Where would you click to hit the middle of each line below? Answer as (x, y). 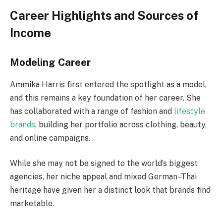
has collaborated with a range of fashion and (92, 111)
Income (30, 32)
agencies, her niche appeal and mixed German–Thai (103, 177)
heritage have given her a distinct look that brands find (110, 190)
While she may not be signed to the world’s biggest (104, 164)
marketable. (32, 204)
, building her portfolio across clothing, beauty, (121, 124)
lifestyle (190, 111)
